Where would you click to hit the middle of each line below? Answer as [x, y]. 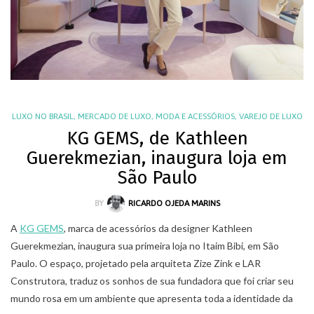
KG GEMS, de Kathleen [157, 138]
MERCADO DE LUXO [114, 116]
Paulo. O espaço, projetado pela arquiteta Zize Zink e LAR [136, 263]
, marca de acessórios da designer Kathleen [158, 228]
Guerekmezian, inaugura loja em [157, 158]
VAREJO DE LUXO [271, 116]
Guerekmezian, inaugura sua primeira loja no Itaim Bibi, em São [145, 245]
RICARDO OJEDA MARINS [174, 203]
